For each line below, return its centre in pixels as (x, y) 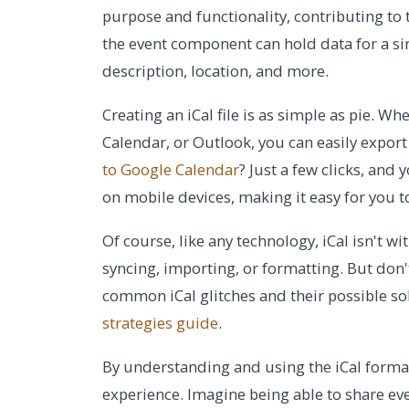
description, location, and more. (215, 71)
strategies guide (160, 323)
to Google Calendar (171, 169)
